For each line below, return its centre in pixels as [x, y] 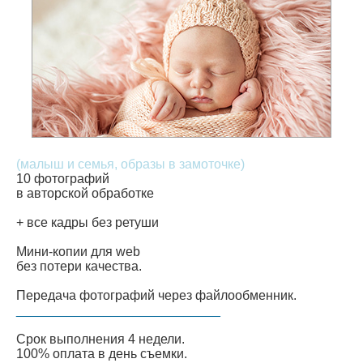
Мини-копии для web [78, 252]
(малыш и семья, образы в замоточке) [130, 164]
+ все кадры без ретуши [88, 223]
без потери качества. [79, 267]
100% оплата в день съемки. [102, 354]
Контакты [57, 60]
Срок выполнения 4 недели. [100, 340]
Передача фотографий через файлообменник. [156, 296]
